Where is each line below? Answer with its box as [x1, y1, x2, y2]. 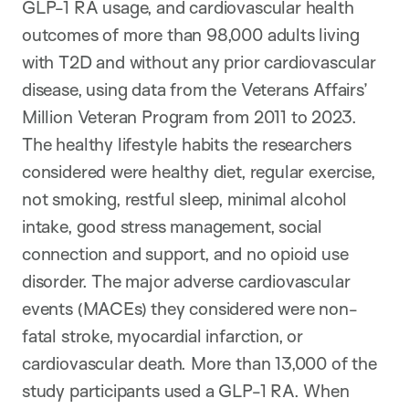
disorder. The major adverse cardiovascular [22, 269, 351, 292]
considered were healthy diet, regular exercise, [22, 160, 375, 183]
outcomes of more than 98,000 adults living [22, 23, 360, 46]
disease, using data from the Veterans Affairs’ [22, 78, 368, 100]
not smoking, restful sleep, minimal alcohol [22, 187, 348, 210]
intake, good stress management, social [22, 215, 323, 237]
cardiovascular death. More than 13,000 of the [22, 351, 377, 374]
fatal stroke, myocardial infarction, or [22, 324, 303, 347]
